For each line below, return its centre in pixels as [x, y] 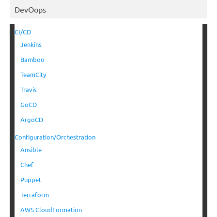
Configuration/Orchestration [55, 137]
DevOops [30, 9]
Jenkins [31, 45]
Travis [29, 90]
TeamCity [33, 75]
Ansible [31, 150]
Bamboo [32, 60]
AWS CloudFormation [51, 210]
